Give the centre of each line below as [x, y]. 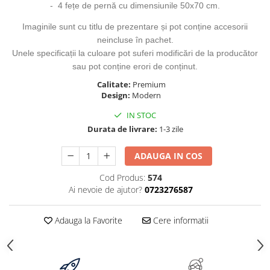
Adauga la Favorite [87, 220]
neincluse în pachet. [135, 40]
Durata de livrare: [122, 129]
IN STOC [140, 115]
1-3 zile [170, 129]
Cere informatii [179, 220]
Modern [147, 95]
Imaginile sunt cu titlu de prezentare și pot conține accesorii [135, 27]
